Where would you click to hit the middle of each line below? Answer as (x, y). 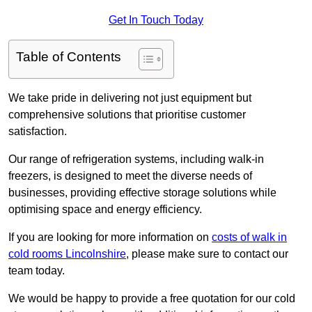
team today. (37, 271)
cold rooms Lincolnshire (67, 254)
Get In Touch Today (156, 20)
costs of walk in (249, 237)
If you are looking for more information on (110, 237)
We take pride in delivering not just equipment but (130, 98)
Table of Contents (69, 57)
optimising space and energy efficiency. (107, 210)
